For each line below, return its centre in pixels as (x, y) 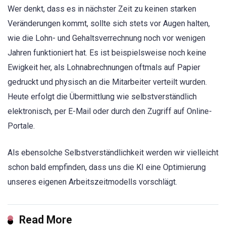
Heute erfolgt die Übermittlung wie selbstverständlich (102, 97)
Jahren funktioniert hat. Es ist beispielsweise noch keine (107, 53)
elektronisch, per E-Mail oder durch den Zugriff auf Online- (110, 111)
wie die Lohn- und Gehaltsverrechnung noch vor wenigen (106, 38)
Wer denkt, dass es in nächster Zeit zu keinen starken (102, 9)
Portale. (21, 126)
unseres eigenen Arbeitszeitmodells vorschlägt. (92, 182)
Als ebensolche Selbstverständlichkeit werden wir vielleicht (113, 152)
